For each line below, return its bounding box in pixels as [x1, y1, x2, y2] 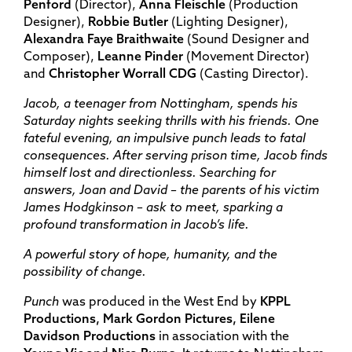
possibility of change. [24, 263, 146, 279]
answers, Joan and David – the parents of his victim [24, 181, 320, 197]
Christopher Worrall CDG [46, 65, 200, 81]
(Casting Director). [200, 65, 309, 81]
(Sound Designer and [187, 31, 310, 46]
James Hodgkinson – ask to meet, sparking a [24, 199, 283, 214]
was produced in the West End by [59, 293, 260, 309]
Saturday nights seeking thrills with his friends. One [24, 112, 319, 128]
